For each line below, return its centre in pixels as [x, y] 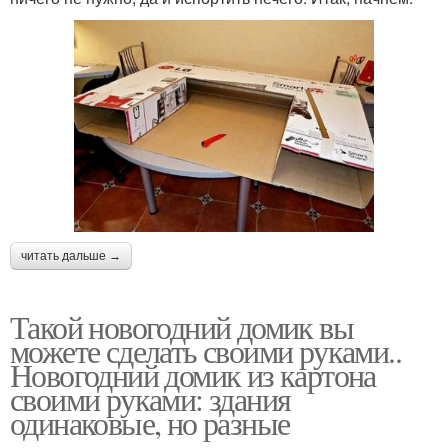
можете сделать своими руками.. [205, 351]
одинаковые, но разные [150, 423]
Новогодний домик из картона [193, 375]
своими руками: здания [150, 399]
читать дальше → [71, 256]
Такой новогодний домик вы [181, 327]
